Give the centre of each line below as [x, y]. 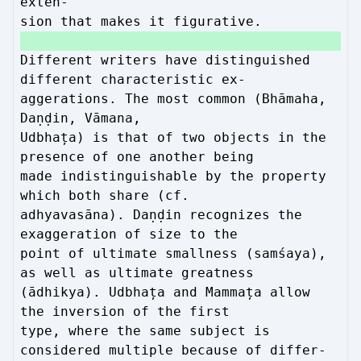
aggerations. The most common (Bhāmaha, [173, 99]
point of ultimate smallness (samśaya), [173, 253]
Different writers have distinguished [165, 60]
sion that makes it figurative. [141, 21]
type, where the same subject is [145, 331]
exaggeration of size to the [129, 234]
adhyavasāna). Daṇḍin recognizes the [161, 215]
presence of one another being [137, 157]
